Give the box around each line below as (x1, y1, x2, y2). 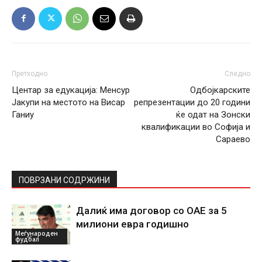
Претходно (12, 69, 47, 78)
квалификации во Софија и (142, 121, 250, 132)
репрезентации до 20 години (134, 96, 250, 108)
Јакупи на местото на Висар (12, 96, 125, 108)
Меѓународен (15, 229, 58, 237)
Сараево (216, 133, 250, 144)
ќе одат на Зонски (176, 109, 250, 120)
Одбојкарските (190, 84, 250, 95)
